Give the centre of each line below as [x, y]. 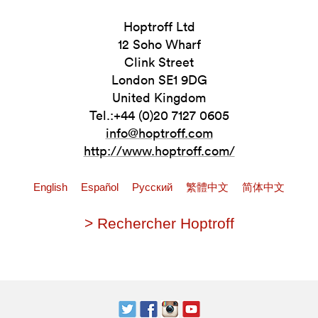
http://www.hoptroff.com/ [159, 151]
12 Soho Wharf [159, 45]
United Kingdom [159, 98]
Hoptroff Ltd [159, 27]
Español [101, 188]
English [52, 188]
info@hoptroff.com [159, 133]
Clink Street [159, 62]
